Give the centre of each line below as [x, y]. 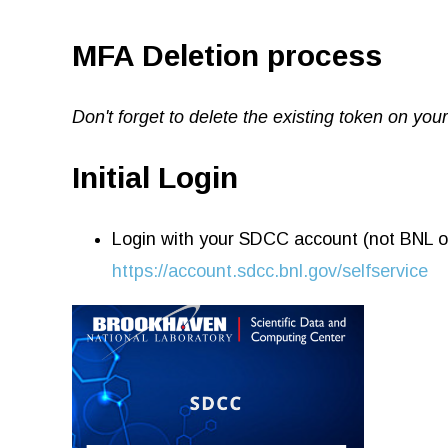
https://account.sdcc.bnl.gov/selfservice [270, 270]
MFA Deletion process [227, 55]
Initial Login [155, 177]
